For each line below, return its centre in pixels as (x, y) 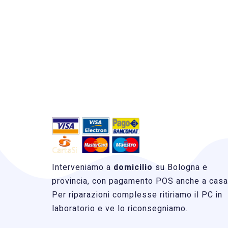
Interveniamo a (83, 167)
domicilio (133, 167)
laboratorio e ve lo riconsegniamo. (120, 208)
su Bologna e (180, 167)
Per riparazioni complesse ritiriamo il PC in (137, 195)
